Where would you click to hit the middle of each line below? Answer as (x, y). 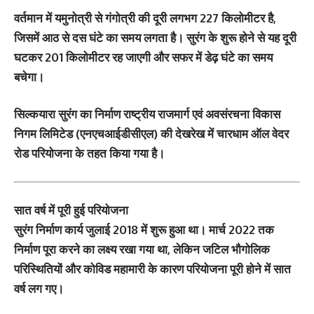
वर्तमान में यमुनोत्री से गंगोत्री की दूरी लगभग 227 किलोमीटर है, (145, 18)
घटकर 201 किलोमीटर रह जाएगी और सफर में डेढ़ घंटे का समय (143, 57)
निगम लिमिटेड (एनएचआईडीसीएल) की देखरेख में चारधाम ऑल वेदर (151, 134)
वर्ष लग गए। (39, 289)
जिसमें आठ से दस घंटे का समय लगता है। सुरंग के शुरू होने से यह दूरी (155, 37)
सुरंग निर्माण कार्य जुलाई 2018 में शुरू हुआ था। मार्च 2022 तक (144, 230)
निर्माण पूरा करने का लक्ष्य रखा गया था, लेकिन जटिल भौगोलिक (142, 250)
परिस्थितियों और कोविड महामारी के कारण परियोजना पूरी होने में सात (152, 269)
